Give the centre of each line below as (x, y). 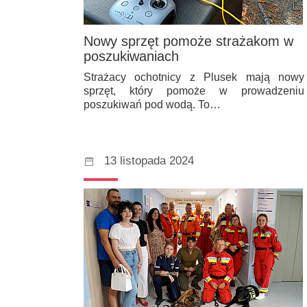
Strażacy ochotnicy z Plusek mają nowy (194, 77)
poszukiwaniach (131, 57)
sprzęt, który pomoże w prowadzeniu (194, 90)
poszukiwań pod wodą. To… (152, 104)
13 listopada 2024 (149, 160)
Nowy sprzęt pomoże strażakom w (188, 41)
